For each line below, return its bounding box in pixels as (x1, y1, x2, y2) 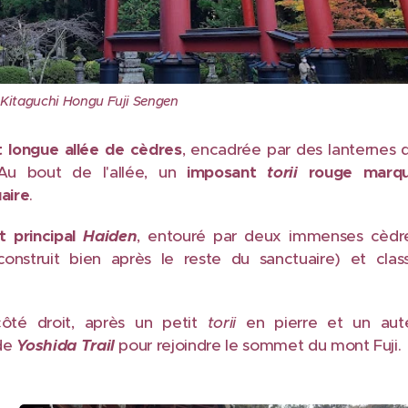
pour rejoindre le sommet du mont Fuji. (114, 335, 402, 356)
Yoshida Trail (16, 335, 115, 356)
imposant (187, 162, 268, 183)
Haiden (83, 226, 138, 247)
